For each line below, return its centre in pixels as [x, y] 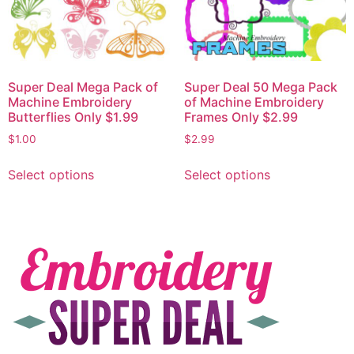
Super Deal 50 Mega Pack [260, 87]
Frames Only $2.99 [241, 117]
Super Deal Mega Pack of [83, 87]
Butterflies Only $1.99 [73, 117]
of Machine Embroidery [254, 102]
